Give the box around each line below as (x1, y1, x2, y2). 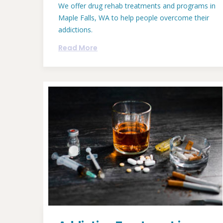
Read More (58, 43, 98, 53)
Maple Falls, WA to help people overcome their (58, 13, 209, 23)
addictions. (58, 25, 93, 35)
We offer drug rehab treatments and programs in (58, 1, 216, 11)
